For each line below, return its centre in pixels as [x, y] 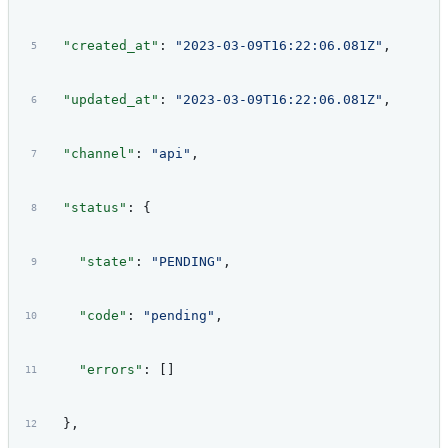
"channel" [90, 154]
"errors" [94, 370]
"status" [86, 208]
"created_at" [102, 46]
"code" [86, 316]
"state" [90, 262]
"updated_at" [102, 100]
